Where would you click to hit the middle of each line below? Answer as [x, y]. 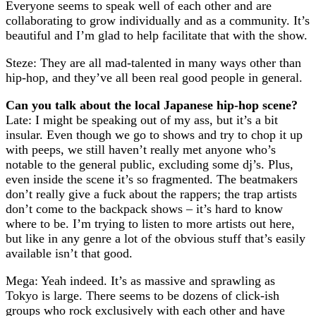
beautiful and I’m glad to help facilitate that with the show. [157, 35]
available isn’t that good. [69, 253]
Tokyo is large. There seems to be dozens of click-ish [142, 296]
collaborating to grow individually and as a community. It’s [158, 20]
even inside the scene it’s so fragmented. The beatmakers [152, 179]
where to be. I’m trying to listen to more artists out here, [150, 224]
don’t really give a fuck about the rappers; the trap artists [151, 194]
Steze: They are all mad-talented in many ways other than [153, 63]
